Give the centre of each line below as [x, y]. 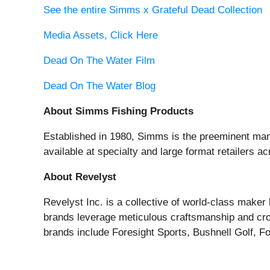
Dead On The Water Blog [99, 86]
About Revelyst [80, 177]
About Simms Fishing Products [118, 111]
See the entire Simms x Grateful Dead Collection [153, 10]
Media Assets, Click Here [101, 36]
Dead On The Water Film [99, 61]
